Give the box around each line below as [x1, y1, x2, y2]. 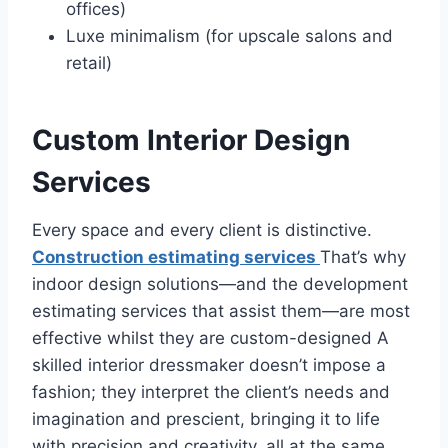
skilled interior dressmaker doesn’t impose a [32, 355, 386, 376]
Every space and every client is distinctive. [32, 220, 372, 241]
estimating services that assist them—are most [32, 301, 410, 322]
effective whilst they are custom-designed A [32, 328, 389, 349]
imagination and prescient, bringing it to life [32, 409, 380, 430]
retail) [66, 53, 112, 74]
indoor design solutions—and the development [32, 274, 408, 295]
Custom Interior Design [32, 123, 350, 158]
